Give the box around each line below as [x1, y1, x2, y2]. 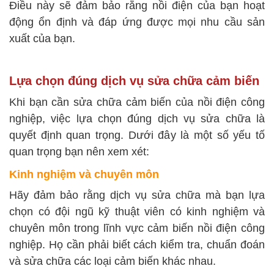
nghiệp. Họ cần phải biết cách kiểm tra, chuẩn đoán [9, 239, 265, 251]
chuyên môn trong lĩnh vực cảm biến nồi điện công [9, 222, 265, 235]
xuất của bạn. [9, 32, 75, 45]
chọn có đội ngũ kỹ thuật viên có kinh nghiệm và [9, 206, 265, 218]
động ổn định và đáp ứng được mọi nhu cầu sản [9, 16, 265, 29]
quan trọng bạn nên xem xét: [9, 146, 149, 158]
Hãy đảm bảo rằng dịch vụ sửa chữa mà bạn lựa [9, 189, 265, 202]
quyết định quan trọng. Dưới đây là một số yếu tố [9, 129, 265, 142]
